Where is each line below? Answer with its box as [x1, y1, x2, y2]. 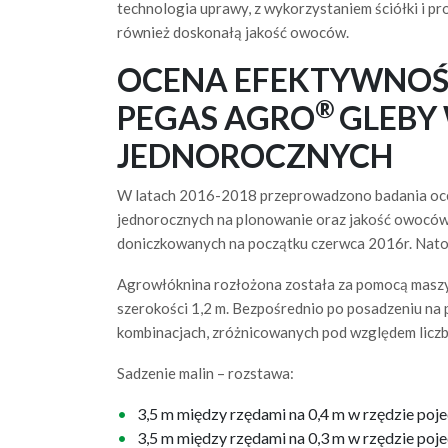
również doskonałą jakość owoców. [117, 23, 349, 41]
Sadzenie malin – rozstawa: [117, 364, 294, 382]
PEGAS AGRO [117, 98, 315, 137]
